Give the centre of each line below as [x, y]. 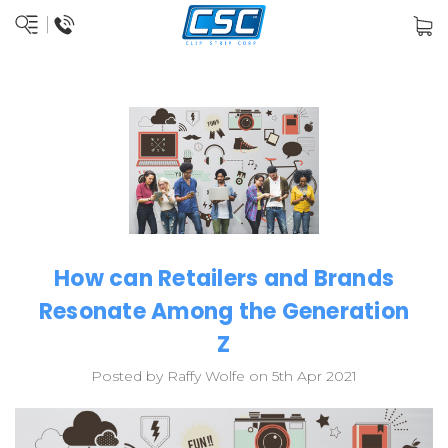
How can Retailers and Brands [224, 279]
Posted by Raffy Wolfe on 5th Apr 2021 [224, 376]
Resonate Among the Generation [224, 312]
